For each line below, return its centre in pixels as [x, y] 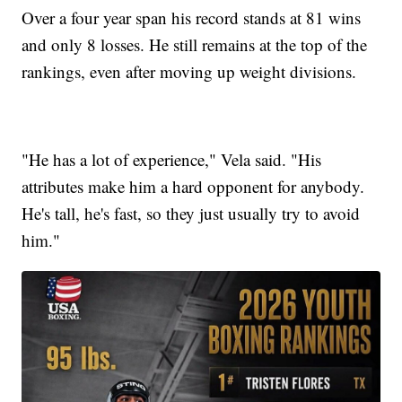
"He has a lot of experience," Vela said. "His [172, 160]
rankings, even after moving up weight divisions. [189, 72]
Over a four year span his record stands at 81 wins [192, 18]
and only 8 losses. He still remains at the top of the [195, 45]
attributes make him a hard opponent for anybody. [193, 187]
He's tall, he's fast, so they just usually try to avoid [191, 214]
